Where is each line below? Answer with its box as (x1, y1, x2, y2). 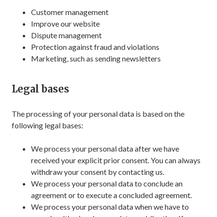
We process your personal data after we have (31, 144, 179, 153)
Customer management (31, 7, 108, 16)
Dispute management (31, 31, 102, 40)
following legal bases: (12, 121, 83, 130)
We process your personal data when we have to (31, 202, 189, 211)
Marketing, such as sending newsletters (31, 54, 161, 63)
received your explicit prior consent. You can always (31, 155, 201, 165)
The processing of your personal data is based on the (12, 109, 185, 118)
